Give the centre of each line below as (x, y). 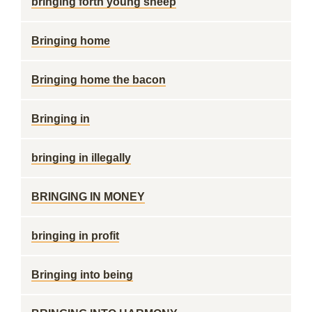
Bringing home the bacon (99, 80)
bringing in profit (75, 236)
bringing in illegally (81, 158)
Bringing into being (82, 275)
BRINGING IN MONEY (88, 197)
